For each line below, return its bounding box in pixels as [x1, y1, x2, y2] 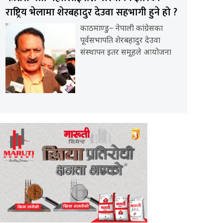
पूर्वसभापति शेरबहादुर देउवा [80, 36, 160, 47]
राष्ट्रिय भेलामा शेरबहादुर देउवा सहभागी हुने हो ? [5, 4, 177, 21]
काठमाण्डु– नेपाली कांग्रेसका [80, 24, 163, 35]
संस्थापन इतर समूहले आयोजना [80, 48, 171, 59]
